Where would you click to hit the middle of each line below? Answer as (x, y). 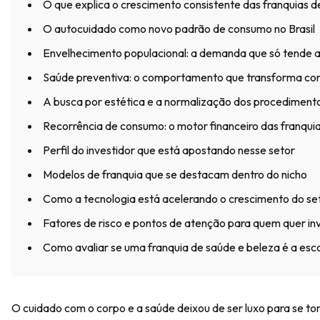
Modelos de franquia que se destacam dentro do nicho (175, 174)
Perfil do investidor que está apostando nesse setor (169, 150)
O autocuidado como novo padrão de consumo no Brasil (179, 29)
